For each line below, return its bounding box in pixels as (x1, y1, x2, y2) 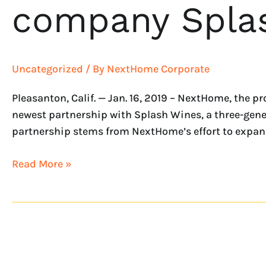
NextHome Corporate (107, 62, 210, 75)
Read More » (12, 157, 72, 170)
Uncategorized (12, 62, 83, 75)
